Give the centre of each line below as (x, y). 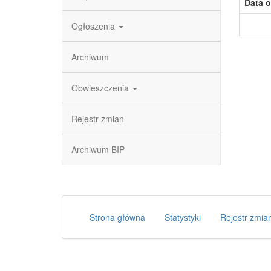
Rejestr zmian (98, 119)
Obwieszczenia (101, 88)
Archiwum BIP (98, 149)
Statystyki (183, 217)
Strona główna (117, 217)
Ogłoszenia (94, 26)
